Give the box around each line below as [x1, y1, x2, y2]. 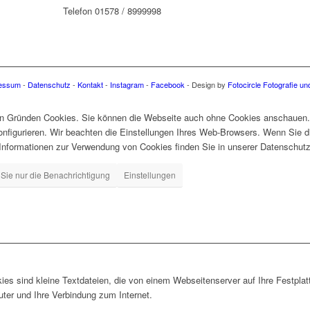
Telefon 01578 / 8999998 [62, 4, 161, 18]
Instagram [110, 79, 144, 91]
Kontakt [77, 79, 103, 91]
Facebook [151, 79, 185, 91]
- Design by [185, 79, 228, 91]
